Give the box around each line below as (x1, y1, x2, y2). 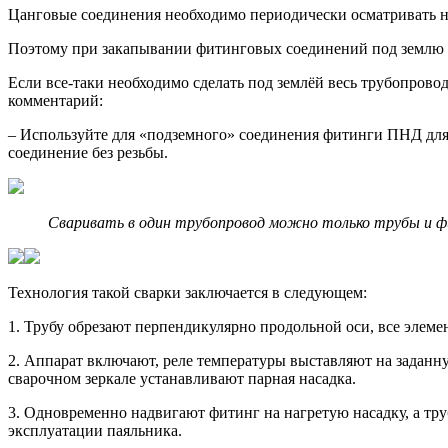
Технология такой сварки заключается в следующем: (8, 283, 367, 301)
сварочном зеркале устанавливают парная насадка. (8, 369, 356, 387)
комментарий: (8, 91, 103, 109)
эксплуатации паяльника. (8, 421, 182, 439)
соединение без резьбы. (8, 143, 168, 161)
